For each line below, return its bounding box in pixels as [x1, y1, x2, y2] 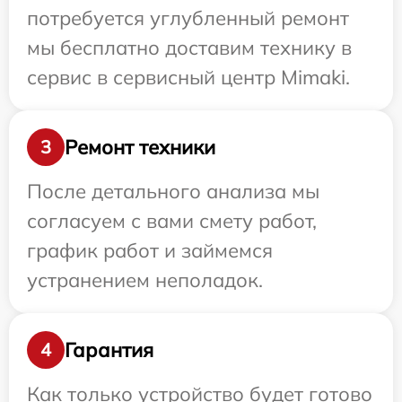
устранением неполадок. [27, 267, 263, 293]
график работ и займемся [27, 238, 273, 264]
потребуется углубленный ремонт [27, 5, 349, 31]
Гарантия [65, 336, 153, 363]
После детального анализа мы [27, 179, 319, 205]
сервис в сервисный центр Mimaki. [27, 65, 350, 91]
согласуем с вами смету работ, [27, 208, 317, 234]
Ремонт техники [65, 134, 215, 160]
